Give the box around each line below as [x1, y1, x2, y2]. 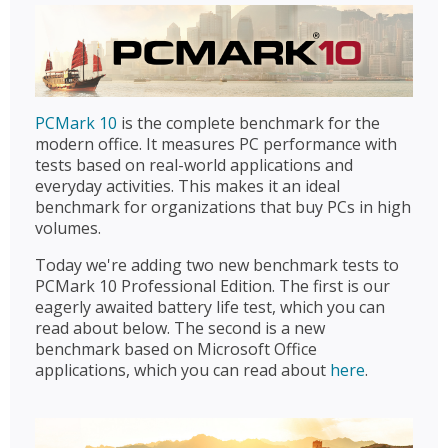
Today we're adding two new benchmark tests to [35, 253, 399, 276]
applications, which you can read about [35, 358, 330, 381]
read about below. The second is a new [35, 316, 325, 339]
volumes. [35, 216, 101, 239]
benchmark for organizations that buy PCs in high [35, 195, 411, 218]
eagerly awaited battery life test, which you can [35, 295, 385, 318]
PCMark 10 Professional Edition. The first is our [35, 274, 390, 297]
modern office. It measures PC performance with [35, 132, 397, 155]
